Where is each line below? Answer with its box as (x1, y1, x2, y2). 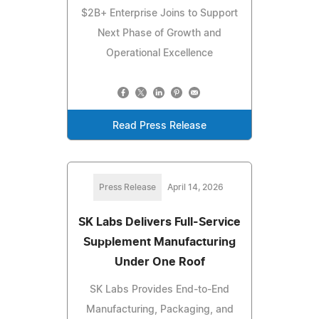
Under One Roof (114, 256, 205, 268)
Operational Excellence (106, 48, 213, 59)
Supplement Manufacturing (83, 236, 236, 249)
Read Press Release (113, 121, 206, 132)
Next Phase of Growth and (98, 28, 221, 39)
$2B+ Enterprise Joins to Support (81, 9, 238, 19)
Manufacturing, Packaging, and (85, 305, 234, 315)
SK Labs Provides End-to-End (90, 285, 229, 296)
